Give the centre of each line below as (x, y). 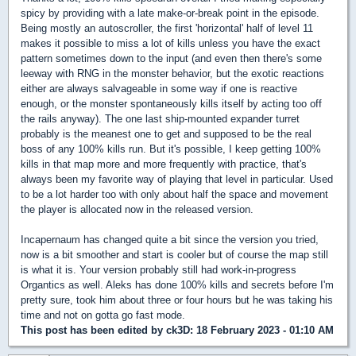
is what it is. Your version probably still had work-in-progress (159, 269)
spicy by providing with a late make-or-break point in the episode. (170, 13)
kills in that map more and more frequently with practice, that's (164, 164)
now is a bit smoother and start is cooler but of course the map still (174, 254)
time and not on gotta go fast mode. (103, 315)
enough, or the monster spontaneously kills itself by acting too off (171, 103)
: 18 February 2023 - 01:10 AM (262, 330)
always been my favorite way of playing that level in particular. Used (177, 179)
